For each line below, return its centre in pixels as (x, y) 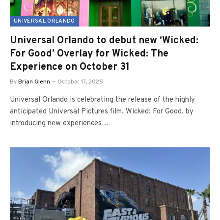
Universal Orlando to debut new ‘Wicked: (104, 41)
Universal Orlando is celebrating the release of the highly (102, 100)
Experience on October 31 (70, 67)
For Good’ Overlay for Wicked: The (89, 54)
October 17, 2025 (80, 82)
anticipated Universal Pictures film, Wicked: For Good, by (102, 112)
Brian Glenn (34, 82)
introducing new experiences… (59, 124)
